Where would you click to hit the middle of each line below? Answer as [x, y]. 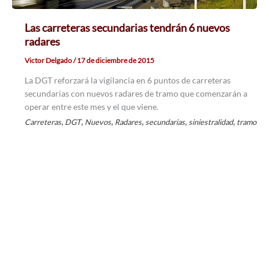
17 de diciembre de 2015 [115, 61]
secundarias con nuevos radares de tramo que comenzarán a [136, 94]
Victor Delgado [49, 61]
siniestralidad [210, 122]
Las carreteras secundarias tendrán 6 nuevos [127, 28]
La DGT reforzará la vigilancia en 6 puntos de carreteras [127, 80]
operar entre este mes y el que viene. [91, 107]
